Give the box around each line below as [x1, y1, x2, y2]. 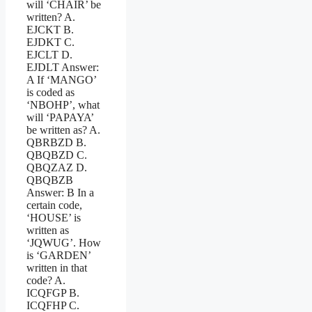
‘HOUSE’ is [26, 211, 81, 224]
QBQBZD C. [26, 148, 87, 161]
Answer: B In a [26, 186, 94, 198]
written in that [26, 261, 87, 274]
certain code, [26, 198, 82, 211]
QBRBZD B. [26, 136, 86, 148]
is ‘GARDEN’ [26, 249, 91, 261]
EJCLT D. [26, 48, 72, 61]
